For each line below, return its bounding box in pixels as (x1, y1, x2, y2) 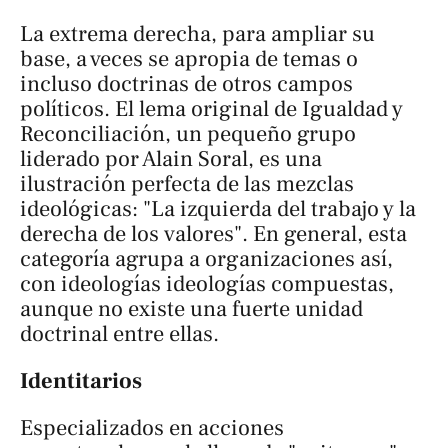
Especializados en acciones (20, 414, 284, 443)
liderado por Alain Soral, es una (20, 144, 322, 173)
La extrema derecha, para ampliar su (20, 19, 375, 48)
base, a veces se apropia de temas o (20, 44, 358, 73)
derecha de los (20, 219, 164, 248)
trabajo (311, 194, 379, 223)
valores (164, 219, 234, 248)
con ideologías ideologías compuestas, (20, 269, 394, 298)
